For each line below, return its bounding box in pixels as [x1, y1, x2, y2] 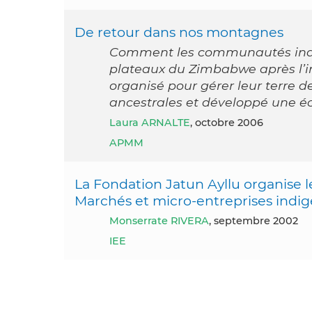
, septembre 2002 [209, 214, 298, 227]
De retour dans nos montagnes [75, 23, 283, 40]
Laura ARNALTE [116, 116, 190, 129]
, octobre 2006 [190, 116, 263, 129]
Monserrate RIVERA [119, 214, 209, 227]
